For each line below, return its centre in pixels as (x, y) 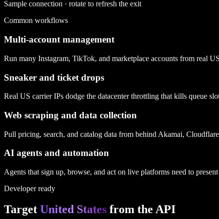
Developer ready (30, 189)
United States (73, 209)
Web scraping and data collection (70, 115)
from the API (141, 209)
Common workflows (36, 21)
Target (22, 209)
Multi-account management (59, 40)
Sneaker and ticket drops (54, 77)
